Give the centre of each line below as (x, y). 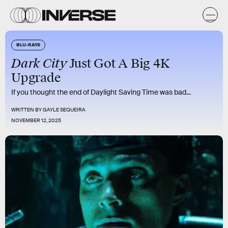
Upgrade (36, 78)
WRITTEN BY (27, 110)
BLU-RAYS (28, 44)
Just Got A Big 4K (120, 64)
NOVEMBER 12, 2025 (36, 120)
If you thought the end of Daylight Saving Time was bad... (101, 92)
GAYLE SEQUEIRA (64, 110)
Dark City (40, 63)
